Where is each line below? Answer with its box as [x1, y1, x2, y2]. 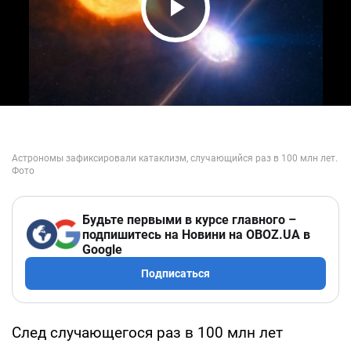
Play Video [146, 20, 293, 54]
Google [82, 241, 122, 257]
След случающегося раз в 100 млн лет [12, 323, 283, 342]
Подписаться [141, 266, 210, 280]
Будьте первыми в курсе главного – [82, 212, 296, 227]
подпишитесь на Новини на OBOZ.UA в [82, 226, 310, 242]
